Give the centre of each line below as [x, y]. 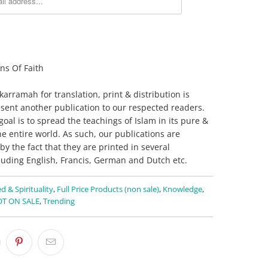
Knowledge [182, 189]
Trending [59, 201]
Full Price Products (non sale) [108, 189]
